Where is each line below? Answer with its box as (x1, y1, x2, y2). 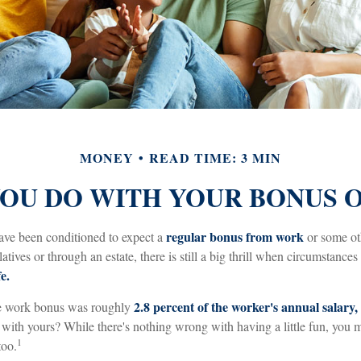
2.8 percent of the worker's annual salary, (134, 297, 358, 316)
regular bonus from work (166, 226, 304, 246)
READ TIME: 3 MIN (149, 147, 281, 167)
